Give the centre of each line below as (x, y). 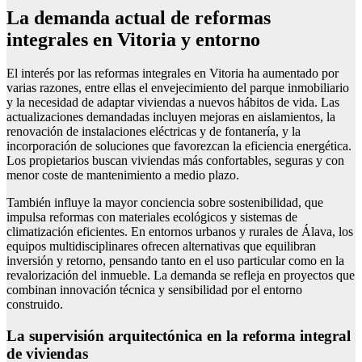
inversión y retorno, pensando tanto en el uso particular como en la (175, 261)
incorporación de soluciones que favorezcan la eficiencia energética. (179, 146)
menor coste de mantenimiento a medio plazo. (123, 175)
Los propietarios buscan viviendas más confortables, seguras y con (175, 161)
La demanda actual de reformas (139, 17)
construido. (35, 305)
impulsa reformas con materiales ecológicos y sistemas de (152, 217)
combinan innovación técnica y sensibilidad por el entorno (154, 290)
